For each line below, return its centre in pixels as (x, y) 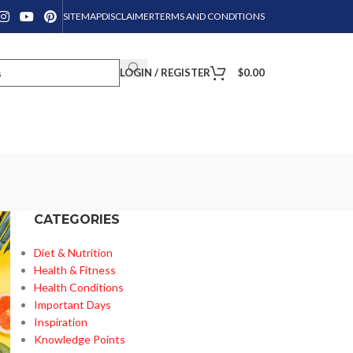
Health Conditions (78, 287)
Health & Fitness (74, 270)
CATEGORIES (76, 219)
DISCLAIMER (128, 16)
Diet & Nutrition (73, 253)
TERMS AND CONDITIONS (210, 16)
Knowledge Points (79, 339)
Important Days (72, 305)
